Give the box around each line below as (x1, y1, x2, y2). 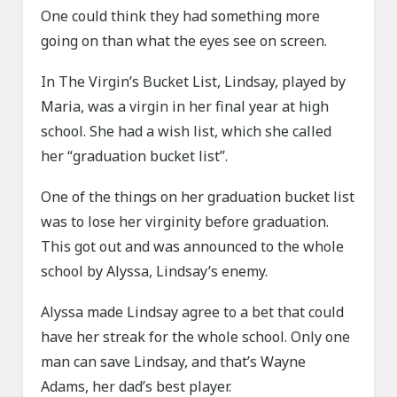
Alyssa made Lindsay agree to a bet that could (41, 302, 345, 323)
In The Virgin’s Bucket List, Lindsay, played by (41, 72, 346, 92)
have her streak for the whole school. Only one (41, 327, 351, 347)
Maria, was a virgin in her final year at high (41, 97, 330, 117)
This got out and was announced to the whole (41, 237, 345, 257)
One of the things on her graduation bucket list (41, 187, 355, 207)
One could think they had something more (41, 6, 321, 27)
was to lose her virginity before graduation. (41, 212, 330, 232)
